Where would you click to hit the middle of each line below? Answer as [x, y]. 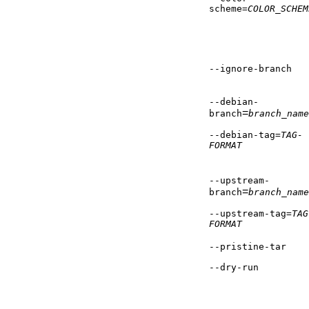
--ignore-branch [250, 69]
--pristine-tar [248, 247]
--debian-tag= [245, 135]
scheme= [228, 9]
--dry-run [234, 268]
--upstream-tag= [250, 214]
